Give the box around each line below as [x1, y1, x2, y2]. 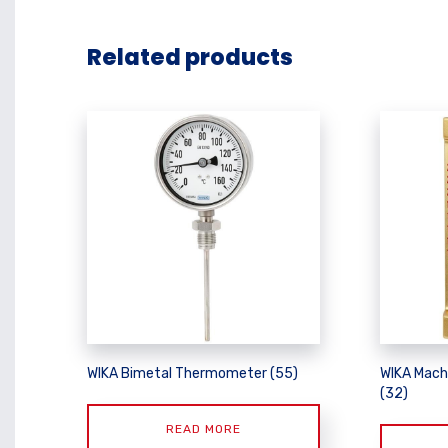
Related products [87, 41, 293, 73]
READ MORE [166, 422, 242, 437]
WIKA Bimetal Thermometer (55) [87, 365, 298, 383]
